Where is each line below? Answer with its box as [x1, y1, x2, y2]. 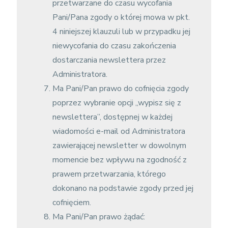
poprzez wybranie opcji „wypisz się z [52, 97, 181, 108]
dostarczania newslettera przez [52, 54, 166, 66]
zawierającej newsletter [52, 140, 138, 151]
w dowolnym [139, 140, 186, 151]
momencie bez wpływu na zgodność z [52, 154, 187, 165]
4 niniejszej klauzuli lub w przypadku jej [52, 26, 190, 37]
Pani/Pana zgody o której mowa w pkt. [52, 12, 190, 23]
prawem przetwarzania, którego [52, 168, 166, 180]
